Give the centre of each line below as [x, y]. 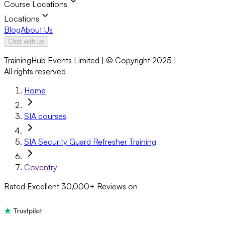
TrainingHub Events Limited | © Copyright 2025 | [90, 60]
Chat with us [26, 41]
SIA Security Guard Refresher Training [90, 142]
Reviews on [117, 186]
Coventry [41, 167]
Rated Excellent [33, 186]
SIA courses [45, 116]
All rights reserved [35, 71]
